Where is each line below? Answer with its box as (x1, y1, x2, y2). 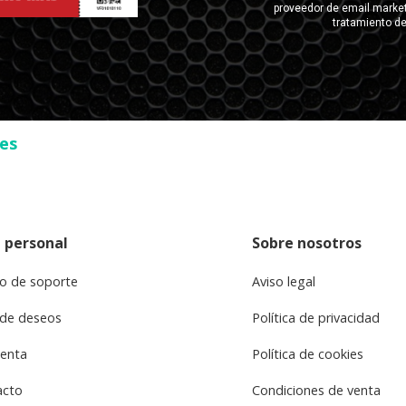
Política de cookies (251, 344, 363, 362)
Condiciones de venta (251, 381, 381, 399)
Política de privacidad (251, 308, 380, 326)
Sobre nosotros (251, 232, 362, 253)
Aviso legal (251, 272, 315, 290)
